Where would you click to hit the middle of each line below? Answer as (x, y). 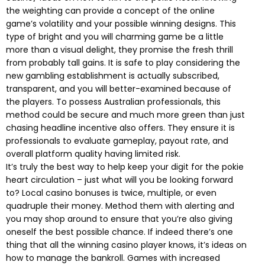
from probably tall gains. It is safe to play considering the (123, 63)
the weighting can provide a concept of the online (110, 11)
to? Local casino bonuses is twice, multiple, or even (111, 193)
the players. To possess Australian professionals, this (113, 102)
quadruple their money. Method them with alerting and (120, 206)
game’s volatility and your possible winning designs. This (121, 24)
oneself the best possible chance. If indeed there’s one (119, 232)
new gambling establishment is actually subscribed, (113, 76)
